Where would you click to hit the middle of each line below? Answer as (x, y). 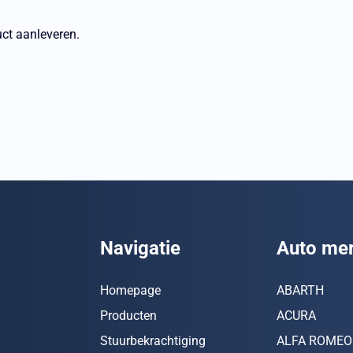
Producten (128, 316)
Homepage (130, 291)
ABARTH (300, 291)
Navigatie (140, 249)
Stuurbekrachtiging (152, 341)
